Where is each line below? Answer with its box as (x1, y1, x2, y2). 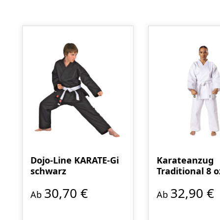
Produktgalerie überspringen (22, 14, 118, 24)
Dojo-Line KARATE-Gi (30, 154, 119, 166)
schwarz (30, 165, 66, 177)
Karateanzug (156, 154, 214, 166)
